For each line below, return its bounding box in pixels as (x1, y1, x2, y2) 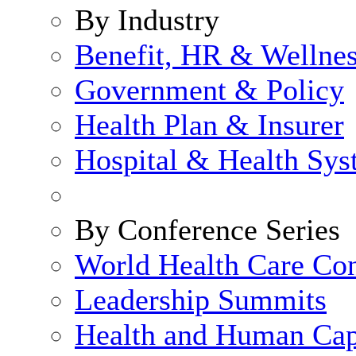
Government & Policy (75, 73, 344, 106)
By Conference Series (75, 213, 340, 246)
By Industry (75, 3, 219, 37)
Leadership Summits (75, 283, 327, 316)
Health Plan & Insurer (75, 108, 344, 141)
